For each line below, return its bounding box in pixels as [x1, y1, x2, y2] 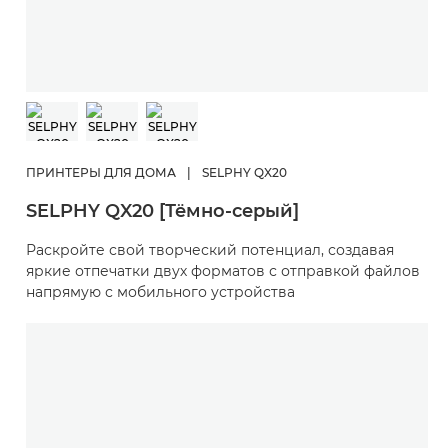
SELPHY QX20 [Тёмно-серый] [26, 199, 299, 222]
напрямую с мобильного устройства [26, 282, 295, 301]
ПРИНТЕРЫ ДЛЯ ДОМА [26, 164, 176, 180]
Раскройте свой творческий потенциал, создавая [26, 240, 394, 259]
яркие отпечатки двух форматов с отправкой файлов [26, 261, 420, 280]
